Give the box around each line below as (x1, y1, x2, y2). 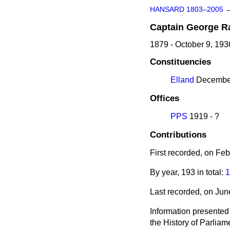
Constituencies (150, 56, 211, 67)
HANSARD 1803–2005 (150, 6, 223, 13)
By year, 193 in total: (150, 168, 225, 177)
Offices (150, 93, 179, 104)
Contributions (150, 129, 206, 140)
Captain (150, 22, 184, 32)
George (186, 22, 219, 32)
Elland (170, 75, 194, 85)
